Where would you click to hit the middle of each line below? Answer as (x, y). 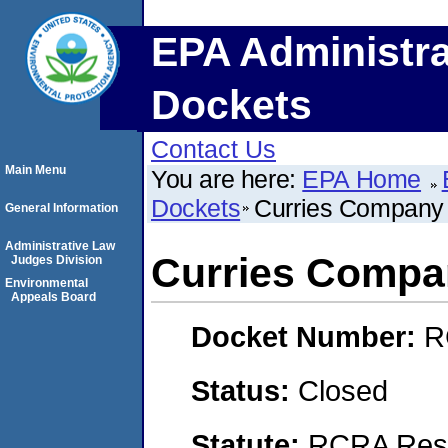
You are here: (227, 179)
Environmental (46, 283)
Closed (343, 390)
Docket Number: (307, 337)
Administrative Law (60, 246)
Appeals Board (53, 297)
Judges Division (56, 260)
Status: (244, 390)
